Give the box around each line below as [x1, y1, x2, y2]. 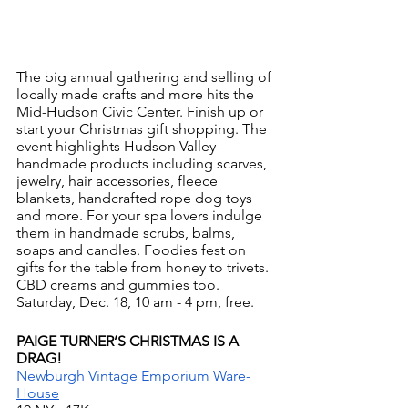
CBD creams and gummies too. [16, 275, 227, 293]
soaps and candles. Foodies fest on [16, 240, 250, 259]
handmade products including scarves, [16, 154, 270, 172]
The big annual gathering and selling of [16, 67, 275, 86]
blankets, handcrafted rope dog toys [16, 189, 256, 207]
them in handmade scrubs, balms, [16, 223, 239, 241]
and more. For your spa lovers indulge [16, 206, 266, 224]
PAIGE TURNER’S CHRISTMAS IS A [16, 331, 242, 350]
